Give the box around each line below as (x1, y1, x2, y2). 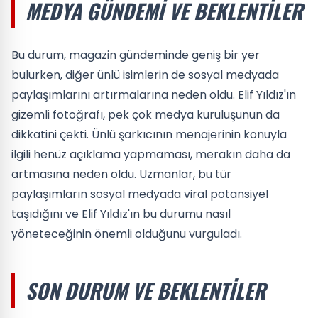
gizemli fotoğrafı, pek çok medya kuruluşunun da (11, 106, 280, 123)
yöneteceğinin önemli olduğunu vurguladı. (11, 225, 242, 242)
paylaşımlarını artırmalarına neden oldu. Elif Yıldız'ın (11, 86, 296, 103)
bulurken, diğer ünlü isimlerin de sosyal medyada (11, 66, 279, 83)
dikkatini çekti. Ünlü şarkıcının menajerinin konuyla (11, 126, 287, 143)
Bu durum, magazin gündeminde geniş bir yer (11, 46, 260, 63)
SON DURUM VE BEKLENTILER (26, 275, 265, 305)
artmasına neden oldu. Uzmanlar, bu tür (11, 165, 231, 182)
